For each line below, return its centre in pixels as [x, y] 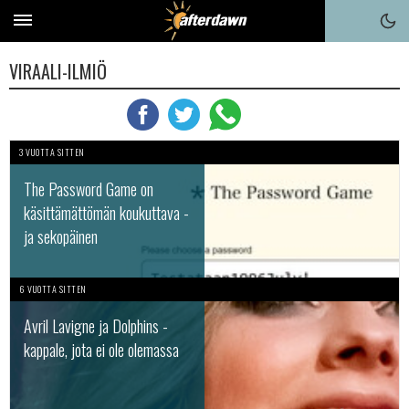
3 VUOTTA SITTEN [52, 152]
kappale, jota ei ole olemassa [101, 350]
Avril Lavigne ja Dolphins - [96, 326]
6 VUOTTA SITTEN [53, 289]
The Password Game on [89, 189]
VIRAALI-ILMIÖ [58, 71]
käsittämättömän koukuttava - [106, 213]
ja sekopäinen [61, 236]
